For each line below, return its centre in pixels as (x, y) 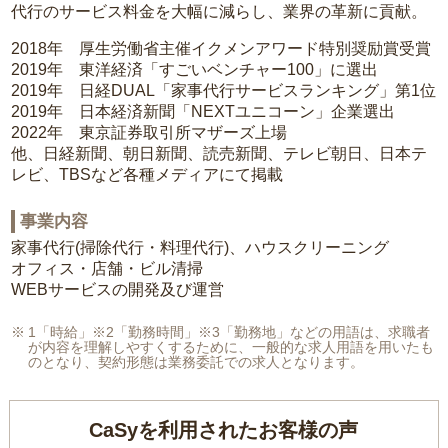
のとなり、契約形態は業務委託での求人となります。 (196, 362)
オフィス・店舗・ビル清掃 (107, 269)
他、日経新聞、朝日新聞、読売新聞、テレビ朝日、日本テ (219, 154)
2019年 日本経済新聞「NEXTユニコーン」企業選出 (203, 112)
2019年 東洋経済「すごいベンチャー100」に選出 (195, 70)
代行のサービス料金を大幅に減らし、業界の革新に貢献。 (219, 12)
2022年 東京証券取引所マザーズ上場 (149, 133)
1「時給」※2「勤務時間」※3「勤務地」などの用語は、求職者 (229, 332)
